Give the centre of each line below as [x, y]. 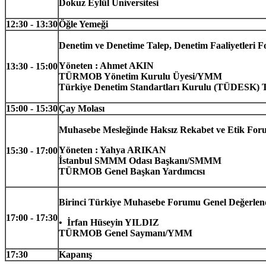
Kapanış [75, 254]
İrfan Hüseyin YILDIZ [113, 222]
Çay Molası [82, 108]
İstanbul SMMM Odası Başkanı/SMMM [140, 160]
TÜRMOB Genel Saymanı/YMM [126, 233]
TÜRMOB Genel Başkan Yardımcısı [132, 171]
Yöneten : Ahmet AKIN [106, 65]
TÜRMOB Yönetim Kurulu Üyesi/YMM [140, 76]
